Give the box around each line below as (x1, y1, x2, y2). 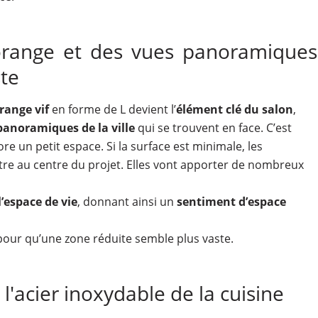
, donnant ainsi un (77, 194, 177, 209)
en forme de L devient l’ (48, 102, 176, 117)
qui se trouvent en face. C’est (134, 120, 292, 136)
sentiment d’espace (176, 194, 286, 209)
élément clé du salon (175, 102, 293, 117)
